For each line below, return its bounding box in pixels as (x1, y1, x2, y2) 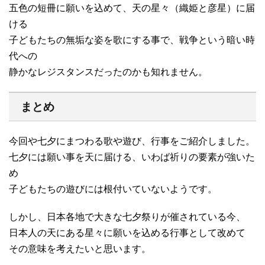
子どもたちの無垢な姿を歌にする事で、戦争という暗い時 (9, 34, 255, 45)
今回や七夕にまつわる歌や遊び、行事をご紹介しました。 (9, 135, 255, 146)
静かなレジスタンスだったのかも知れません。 (9, 66, 208, 77)
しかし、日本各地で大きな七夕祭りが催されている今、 (9, 211, 245, 222)
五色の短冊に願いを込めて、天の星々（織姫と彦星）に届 (9, 2, 255, 13)
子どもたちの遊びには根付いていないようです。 (9, 183, 217, 194)
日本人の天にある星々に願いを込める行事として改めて (9, 227, 245, 238)
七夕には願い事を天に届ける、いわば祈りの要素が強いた (9, 151, 255, 162)
